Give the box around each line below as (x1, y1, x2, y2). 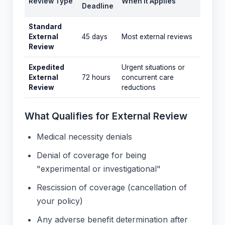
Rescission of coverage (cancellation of (37, 182, 187, 193)
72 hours (82, 73, 110, 82)
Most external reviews (122, 33, 192, 41)
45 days (82, 33, 107, 41)
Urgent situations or (122, 63, 185, 72)
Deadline (82, 2, 114, 11)
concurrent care (122, 73, 174, 82)
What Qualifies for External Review (25, 110, 187, 123)
